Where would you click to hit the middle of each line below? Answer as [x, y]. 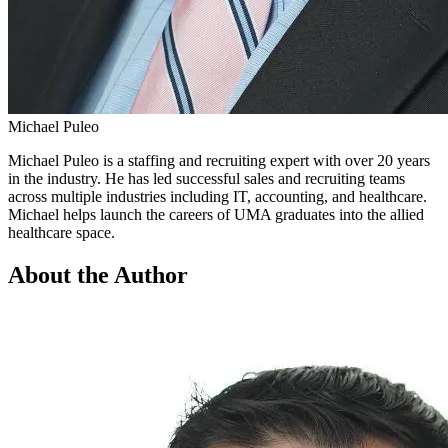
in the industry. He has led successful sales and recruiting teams [206, 179]
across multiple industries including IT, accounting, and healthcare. [217, 197]
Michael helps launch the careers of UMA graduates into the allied [216, 215]
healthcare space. [61, 233]
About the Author [98, 275]
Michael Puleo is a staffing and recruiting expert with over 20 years [219, 161]
